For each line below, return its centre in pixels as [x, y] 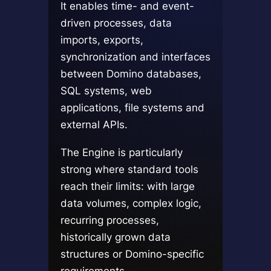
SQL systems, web [106, 91]
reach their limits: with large [127, 186]
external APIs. [94, 125]
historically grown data [115, 237]
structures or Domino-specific [132, 253]
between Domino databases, [131, 74]
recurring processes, [109, 220]
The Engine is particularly [121, 152]
